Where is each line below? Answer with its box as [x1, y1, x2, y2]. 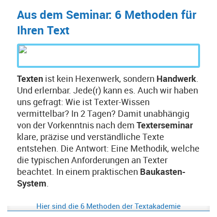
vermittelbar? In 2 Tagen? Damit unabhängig [17, 108, 189, 119]
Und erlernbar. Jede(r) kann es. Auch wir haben [17, 84, 198, 96]
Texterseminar [137, 119, 193, 131]
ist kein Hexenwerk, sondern [45, 73, 156, 84]
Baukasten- [140, 166, 186, 177]
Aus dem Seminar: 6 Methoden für [17, 7, 196, 22]
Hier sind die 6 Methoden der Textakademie [36, 201, 181, 211]
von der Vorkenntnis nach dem [17, 119, 137, 131]
